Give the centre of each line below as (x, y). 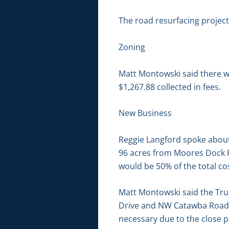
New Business (145, 113)
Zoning (132, 47)
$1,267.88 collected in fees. (170, 87)
